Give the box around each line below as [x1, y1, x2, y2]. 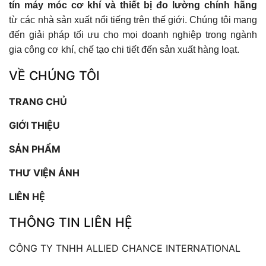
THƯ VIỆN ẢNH [9, 166, 80, 179]
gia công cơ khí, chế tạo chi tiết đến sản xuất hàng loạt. [9, 44, 239, 55]
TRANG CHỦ [9, 95, 67, 107]
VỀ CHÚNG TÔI [9, 68, 100, 83]
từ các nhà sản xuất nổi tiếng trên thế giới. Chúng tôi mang [9, 14, 257, 25]
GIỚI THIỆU [9, 119, 60, 131]
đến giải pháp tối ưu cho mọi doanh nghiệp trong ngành [9, 29, 257, 40]
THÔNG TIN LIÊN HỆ [9, 214, 132, 230]
